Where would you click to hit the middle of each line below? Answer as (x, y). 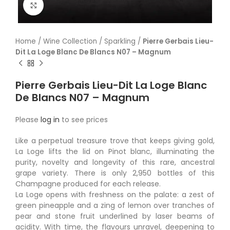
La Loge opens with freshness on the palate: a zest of (115, 195)
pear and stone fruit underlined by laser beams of (115, 216)
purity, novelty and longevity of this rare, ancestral (115, 162)
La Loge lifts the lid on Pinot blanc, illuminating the (115, 151)
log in (50, 120)
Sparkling (120, 41)
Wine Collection (70, 41)
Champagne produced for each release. (88, 184)
